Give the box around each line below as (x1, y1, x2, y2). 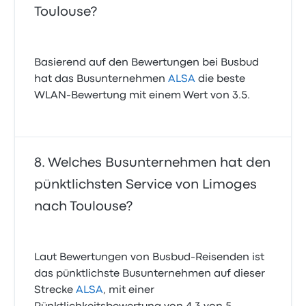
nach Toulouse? (34, 201, 133, 212)
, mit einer (103, 286, 155, 295)
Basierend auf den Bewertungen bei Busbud (34, 58, 260, 68)
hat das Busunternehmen (34, 74, 169, 84)
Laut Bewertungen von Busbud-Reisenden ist (34, 253, 265, 262)
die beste (195, 74, 246, 84)
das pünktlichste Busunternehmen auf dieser (34, 269, 266, 279)
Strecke (34, 286, 76, 295)
